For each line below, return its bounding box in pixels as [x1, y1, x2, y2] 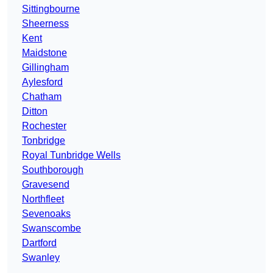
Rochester [22, 121, 66, 132]
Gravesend [22, 179, 69, 190]
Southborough [22, 165, 83, 175]
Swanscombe [22, 223, 81, 234]
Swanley [22, 252, 60, 263]
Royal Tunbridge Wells [22, 150, 121, 161]
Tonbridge [22, 135, 65, 146]
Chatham [22, 91, 62, 102]
